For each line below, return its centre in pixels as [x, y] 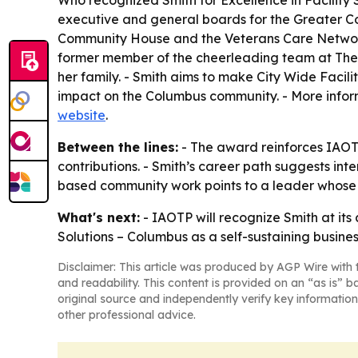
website [82, 115]
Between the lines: [118, 147]
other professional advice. [127, 315]
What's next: [99, 217]
